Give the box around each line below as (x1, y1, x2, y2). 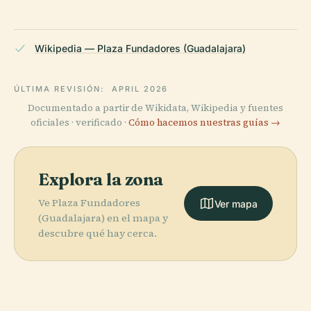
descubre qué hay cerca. (38, 226, 157, 240)
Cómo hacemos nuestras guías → (128, 115, 280, 129)
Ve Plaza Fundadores (38, 195, 140, 210)
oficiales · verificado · (31, 115, 128, 129)
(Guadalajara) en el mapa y (38, 210, 168, 225)
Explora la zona (38, 169, 164, 190)
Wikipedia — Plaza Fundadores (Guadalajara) (35, 42, 246, 54)
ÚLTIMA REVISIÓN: (14, 83, 108, 94)
